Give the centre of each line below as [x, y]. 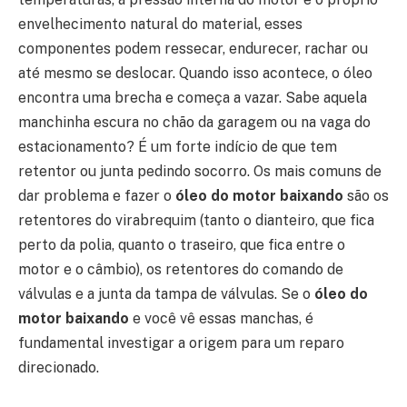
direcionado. [59, 368]
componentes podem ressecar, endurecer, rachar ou [193, 49]
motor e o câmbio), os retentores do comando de [181, 270]
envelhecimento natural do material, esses [160, 25]
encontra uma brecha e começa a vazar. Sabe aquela [193, 98]
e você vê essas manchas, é [221, 319]
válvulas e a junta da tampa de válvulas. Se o [166, 294]
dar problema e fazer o [97, 196]
